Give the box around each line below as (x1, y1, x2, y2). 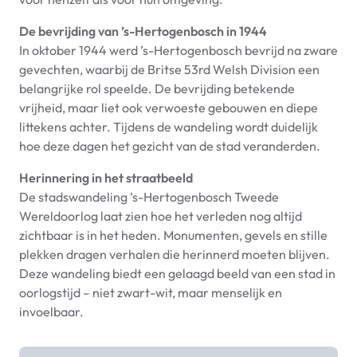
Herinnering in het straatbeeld (19, 170, 193, 186)
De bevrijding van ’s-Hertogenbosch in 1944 (19, 23, 267, 40)
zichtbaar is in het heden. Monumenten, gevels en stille (19, 227, 328, 244)
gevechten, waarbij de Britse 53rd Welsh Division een (19, 61, 320, 78)
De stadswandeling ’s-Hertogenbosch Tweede (19, 189, 279, 206)
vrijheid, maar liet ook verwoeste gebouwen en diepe (19, 100, 318, 116)
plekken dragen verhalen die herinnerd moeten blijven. (19, 246, 330, 263)
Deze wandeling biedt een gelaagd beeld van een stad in (19, 265, 335, 282)
